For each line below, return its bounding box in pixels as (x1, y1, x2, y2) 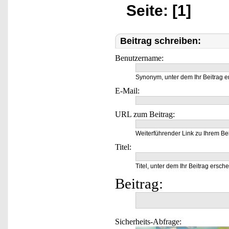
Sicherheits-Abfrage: (115, 217, 181, 226)
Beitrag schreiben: (120, 36, 201, 46)
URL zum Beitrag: (115, 110, 175, 119)
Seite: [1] (126, 2, 191, 19)
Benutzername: (115, 54, 164, 62)
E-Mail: (115, 86, 140, 95)
